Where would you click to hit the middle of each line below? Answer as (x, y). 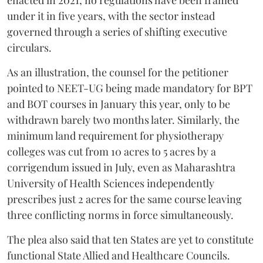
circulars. (29, 48)
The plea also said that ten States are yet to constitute (130, 240)
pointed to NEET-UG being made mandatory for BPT (130, 88)
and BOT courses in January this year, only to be (119, 104)
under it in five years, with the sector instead (111, 16)
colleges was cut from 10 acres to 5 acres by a (112, 151)
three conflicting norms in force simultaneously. (120, 215)
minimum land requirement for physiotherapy (115, 136)
